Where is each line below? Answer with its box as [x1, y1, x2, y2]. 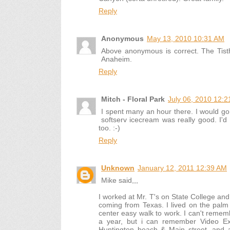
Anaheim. [101, 55, 132, 63]
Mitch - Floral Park [101, 95, 165, 103]
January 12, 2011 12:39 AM [138, 164, 227, 172]
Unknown [101, 164, 135, 172]
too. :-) [99, 124, 120, 132]
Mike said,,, [101, 176, 138, 184]
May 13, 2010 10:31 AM [147, 34, 224, 43]
